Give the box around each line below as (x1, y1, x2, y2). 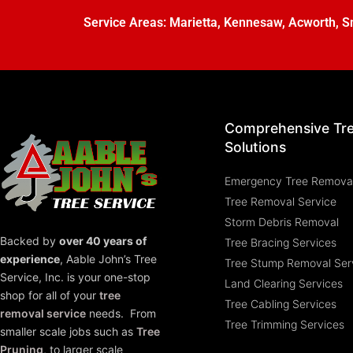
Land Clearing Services (225, 276, 343, 290)
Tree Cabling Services (225, 296, 336, 310)
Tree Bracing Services (225, 235, 336, 249)
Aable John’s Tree (66, 252, 157, 266)
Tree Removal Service (225, 194, 336, 208)
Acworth (288, 14, 336, 30)
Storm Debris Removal (225, 214, 339, 229)
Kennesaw (223, 14, 282, 30)
